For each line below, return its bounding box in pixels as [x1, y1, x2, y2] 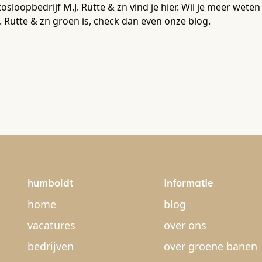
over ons [164, 218, 206, 232]
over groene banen [164, 239, 257, 253]
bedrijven [27, 239, 74, 253]
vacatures [27, 218, 75, 232]
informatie [164, 176, 213, 189]
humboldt [27, 176, 73, 189]
